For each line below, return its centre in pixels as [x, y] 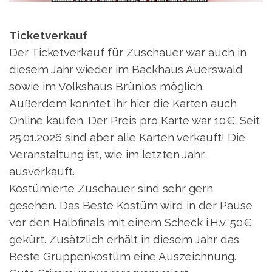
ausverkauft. [42, 172]
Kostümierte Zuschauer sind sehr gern [111, 189]
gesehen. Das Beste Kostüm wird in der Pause [131, 206]
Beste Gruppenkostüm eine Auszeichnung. [123, 257]
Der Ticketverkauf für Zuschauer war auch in [128, 53]
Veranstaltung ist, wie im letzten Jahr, [108, 155]
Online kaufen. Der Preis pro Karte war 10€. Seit [134, 121]
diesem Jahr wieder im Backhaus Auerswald [126, 70]
